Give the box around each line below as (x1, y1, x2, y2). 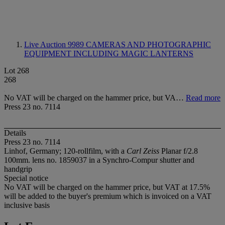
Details (4, 129, 26, 138)
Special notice (4, 174, 48, 183)
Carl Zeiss (127, 147, 159, 156)
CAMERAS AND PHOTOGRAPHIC (86, 40, 211, 49)
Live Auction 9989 (24, 40, 86, 49)
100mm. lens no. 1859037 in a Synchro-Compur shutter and (4, 156, 194, 165)
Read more (186, 93, 220, 102)
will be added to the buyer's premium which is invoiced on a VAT (4, 192, 211, 201)
